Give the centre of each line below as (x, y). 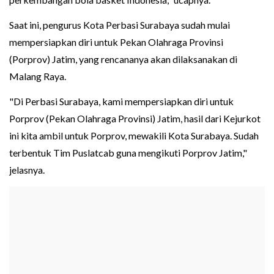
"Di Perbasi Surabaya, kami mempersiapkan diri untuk (121, 102)
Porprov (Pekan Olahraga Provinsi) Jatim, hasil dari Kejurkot (135, 119)
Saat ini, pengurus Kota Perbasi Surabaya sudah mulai (120, 25)
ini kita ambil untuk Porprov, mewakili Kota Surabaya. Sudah (134, 136)
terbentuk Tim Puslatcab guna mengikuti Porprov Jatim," (128, 153)
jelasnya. (27, 170)
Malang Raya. (38, 76)
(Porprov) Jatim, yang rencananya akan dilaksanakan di (123, 59)
